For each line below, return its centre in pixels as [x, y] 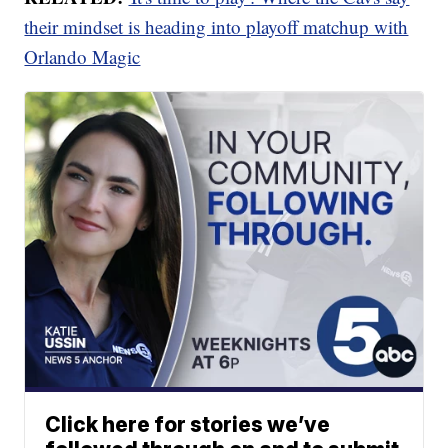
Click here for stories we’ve [188, 424]
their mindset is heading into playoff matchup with [216, 26]
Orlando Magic [82, 56]
